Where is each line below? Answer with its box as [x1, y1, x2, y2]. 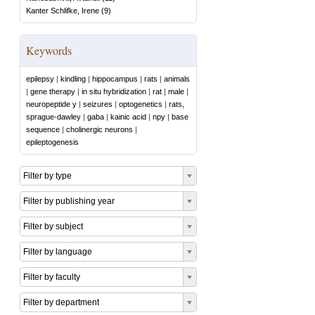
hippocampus [92, 75, 138, 83]
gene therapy [30, 87, 75, 96]
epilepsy [26, 75, 54, 83]
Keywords [26, 43, 72, 58]
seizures [83, 100, 112, 108]
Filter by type [23, 171, 72, 181]
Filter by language [23, 247, 92, 257]
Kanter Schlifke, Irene [26, 6, 99, 15]
